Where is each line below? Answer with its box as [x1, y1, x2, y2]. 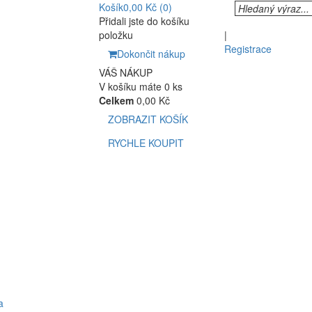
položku [98, 28, 133, 42]
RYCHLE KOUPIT [107, 136, 184, 150]
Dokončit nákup [116, 47, 185, 61]
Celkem [98, 93, 134, 107]
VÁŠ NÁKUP [98, 65, 153, 79]
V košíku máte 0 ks [98, 79, 182, 93]
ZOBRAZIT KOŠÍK [107, 112, 188, 126]
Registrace [224, 42, 272, 56]
